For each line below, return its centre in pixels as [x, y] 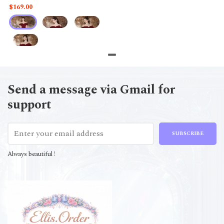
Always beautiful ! [31, 154]
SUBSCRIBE [187, 133]
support [29, 105]
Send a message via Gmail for [91, 90]
